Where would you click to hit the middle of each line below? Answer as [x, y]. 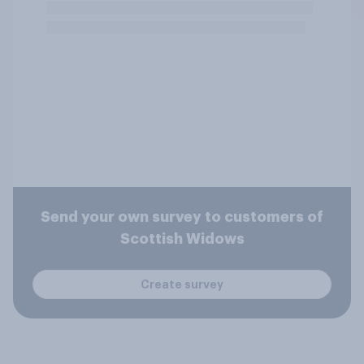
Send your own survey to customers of [182, 217]
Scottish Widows [182, 239]
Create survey [182, 284]
